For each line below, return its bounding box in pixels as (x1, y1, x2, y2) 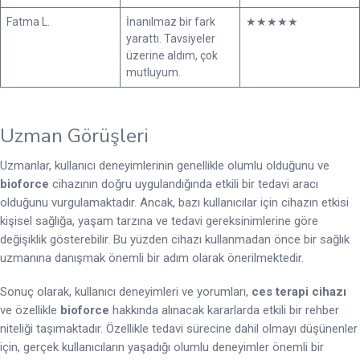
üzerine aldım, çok (126, 48, 218, 62)
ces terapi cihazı (252, 284, 346, 300)
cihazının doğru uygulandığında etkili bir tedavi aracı (49, 177, 318, 192)
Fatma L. (6, 14, 50, 28)
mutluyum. (126, 65, 181, 79)
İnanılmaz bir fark (126, 14, 215, 28)
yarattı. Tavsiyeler (126, 31, 215, 45)
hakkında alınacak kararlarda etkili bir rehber (109, 303, 339, 318)
